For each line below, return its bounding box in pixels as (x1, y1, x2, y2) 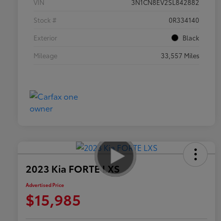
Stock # (34, 15, 57, 25)
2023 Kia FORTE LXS (26, 161, 120, 176)
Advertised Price (26, 181, 64, 189)
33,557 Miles (161, 51, 199, 60)
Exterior (34, 33, 57, 42)
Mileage (34, 51, 57, 60)
